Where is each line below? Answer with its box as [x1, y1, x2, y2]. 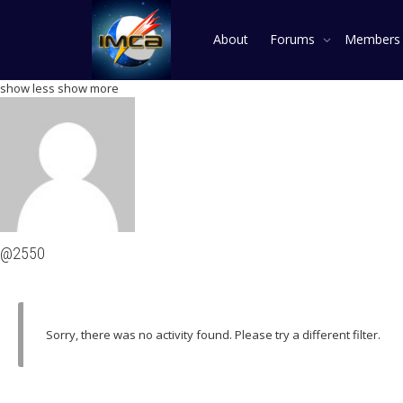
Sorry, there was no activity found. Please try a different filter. [46, 327, 381, 344]
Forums [270, 31, 318, 48]
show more [58, 80, 119, 96]
